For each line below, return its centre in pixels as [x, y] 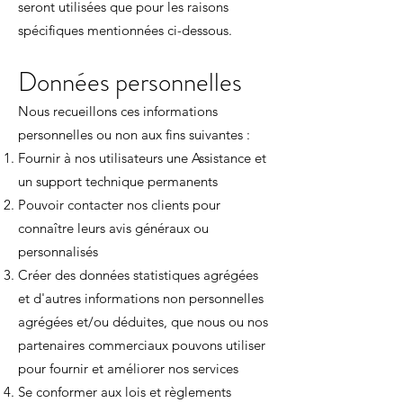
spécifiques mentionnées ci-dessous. [125, 30]
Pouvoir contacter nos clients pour [119, 205]
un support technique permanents [118, 181]
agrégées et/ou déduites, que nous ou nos [143, 322]
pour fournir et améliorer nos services [128, 368]
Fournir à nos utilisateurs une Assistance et [142, 158]
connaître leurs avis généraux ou [113, 228]
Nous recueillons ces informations [118, 111]
